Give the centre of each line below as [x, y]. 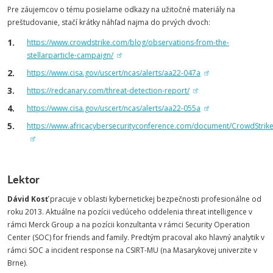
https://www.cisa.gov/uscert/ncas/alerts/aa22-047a [114, 73]
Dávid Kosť [28, 199]
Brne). [17, 263]
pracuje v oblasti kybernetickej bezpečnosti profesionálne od [155, 199]
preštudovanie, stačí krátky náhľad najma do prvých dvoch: [109, 22]
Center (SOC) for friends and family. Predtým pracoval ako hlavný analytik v [136, 237]
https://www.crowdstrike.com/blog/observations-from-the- [128, 42]
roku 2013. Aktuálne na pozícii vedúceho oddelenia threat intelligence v [130, 212]
